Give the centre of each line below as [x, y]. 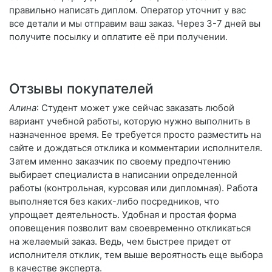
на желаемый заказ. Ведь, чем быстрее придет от [120, 242]
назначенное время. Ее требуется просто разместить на [135, 135]
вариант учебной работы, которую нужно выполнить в [130, 121]
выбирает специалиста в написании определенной [123, 175]
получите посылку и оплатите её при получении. [118, 37]
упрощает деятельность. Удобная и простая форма [123, 215]
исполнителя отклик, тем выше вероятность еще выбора [136, 255]
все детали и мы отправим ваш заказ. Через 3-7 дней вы [135, 24]
